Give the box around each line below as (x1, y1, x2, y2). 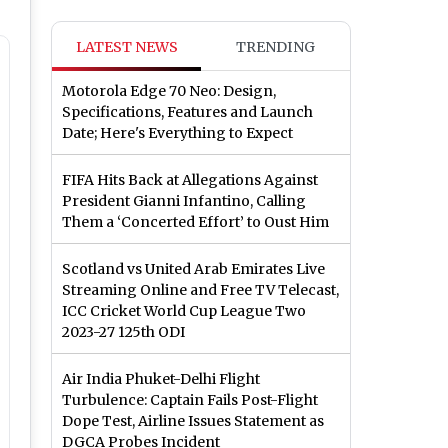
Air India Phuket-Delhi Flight (62, 370, 260, 389)
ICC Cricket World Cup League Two (62, 302, 306, 321)
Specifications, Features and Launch (62, 103, 313, 122)
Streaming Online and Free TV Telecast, (62, 281, 339, 300)
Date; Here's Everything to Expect (62, 124, 293, 143)
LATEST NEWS (75, 38, 178, 57)
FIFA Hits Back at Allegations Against (62, 171, 318, 190)
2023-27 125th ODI (62, 323, 185, 342)
